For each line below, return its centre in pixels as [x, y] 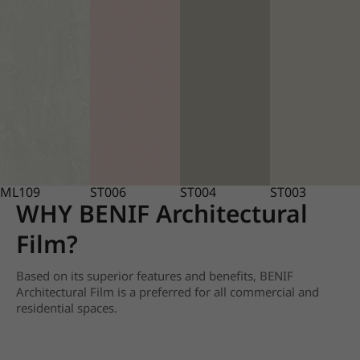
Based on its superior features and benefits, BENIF [155, 276]
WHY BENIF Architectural [162, 213]
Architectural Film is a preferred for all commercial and [168, 292]
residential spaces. [67, 308]
